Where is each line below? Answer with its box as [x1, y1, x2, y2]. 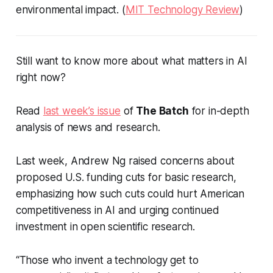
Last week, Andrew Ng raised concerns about [15, 155, 235, 168]
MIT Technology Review [125, 4, 240, 16]
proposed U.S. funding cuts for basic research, [15, 171, 236, 184]
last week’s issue [43, 105, 121, 118]
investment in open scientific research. [15, 221, 196, 233]
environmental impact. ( [15, 4, 126, 16]
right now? [15, 71, 66, 84]
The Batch [136, 105, 189, 118]
